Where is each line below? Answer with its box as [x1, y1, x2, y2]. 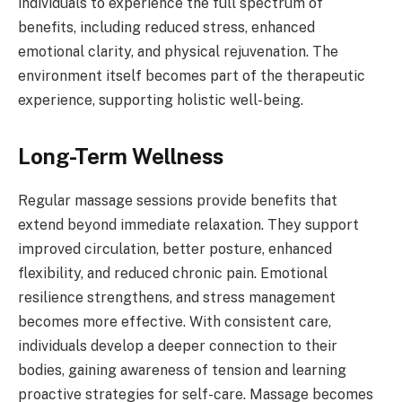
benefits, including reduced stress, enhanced [18, 18, 315, 36]
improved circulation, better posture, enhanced [18, 240, 332, 258]
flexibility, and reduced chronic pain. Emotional [18, 264, 328, 282]
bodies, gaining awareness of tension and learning [18, 361, 346, 379]
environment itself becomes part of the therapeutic [18, 66, 365, 84]
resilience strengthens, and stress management [18, 288, 336, 306]
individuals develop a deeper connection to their [18, 336, 337, 354]
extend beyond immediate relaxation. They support [18, 215, 359, 233]
